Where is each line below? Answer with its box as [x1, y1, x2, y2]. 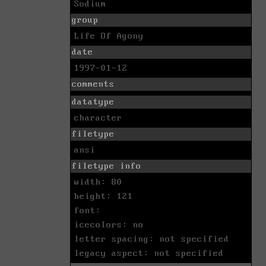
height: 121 [74, 191, 133, 201]
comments [72, 79, 115, 89]
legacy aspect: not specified [74, 248, 224, 258]
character [74, 113, 122, 123]
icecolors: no [74, 220, 144, 230]
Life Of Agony [74, 31, 144, 41]
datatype [72, 97, 115, 107]
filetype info [72, 161, 141, 171]
